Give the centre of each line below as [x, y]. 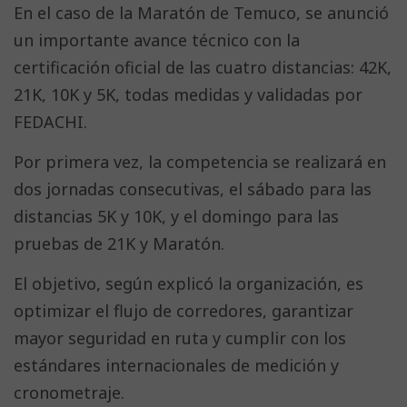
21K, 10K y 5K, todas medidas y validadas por [188, 95]
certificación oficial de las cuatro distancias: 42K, [203, 68]
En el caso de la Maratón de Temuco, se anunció [201, 13]
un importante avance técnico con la [157, 40]
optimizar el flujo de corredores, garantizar [184, 311]
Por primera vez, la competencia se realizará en [200, 162]
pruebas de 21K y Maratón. [119, 244]
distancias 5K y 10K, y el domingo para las [176, 217]
